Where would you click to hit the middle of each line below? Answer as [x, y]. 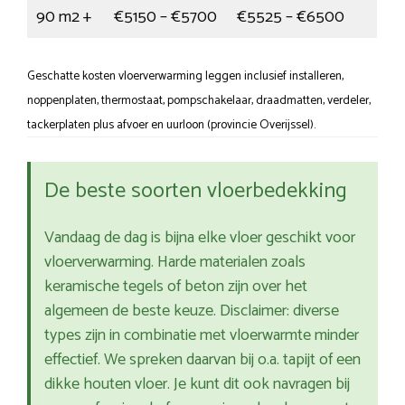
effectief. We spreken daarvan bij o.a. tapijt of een [202, 360]
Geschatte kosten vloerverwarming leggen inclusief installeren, [185, 76]
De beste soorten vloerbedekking [196, 192]
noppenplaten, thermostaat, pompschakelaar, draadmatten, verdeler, [199, 101]
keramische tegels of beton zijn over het [176, 287]
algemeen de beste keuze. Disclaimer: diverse [192, 311]
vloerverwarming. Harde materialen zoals [175, 263]
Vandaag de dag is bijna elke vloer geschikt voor [200, 238]
